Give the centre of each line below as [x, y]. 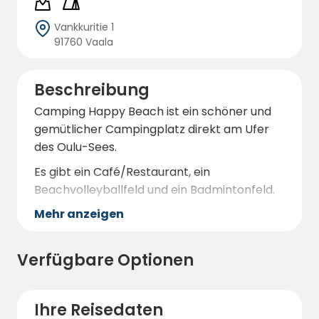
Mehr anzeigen [79, 214]
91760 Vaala [84, 42]
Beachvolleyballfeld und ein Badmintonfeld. [155, 190]
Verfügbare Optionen [105, 260]
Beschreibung [92, 90]
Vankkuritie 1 [84, 27]
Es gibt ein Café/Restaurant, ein [122, 172]
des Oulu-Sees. [75, 147]
